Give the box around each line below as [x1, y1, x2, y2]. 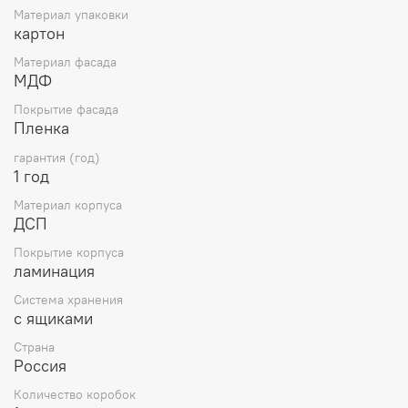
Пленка [14, 117, 69, 139]
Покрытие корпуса [14, 243, 124, 260]
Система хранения [14, 291, 123, 309]
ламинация [14, 260, 95, 281]
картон [14, 22, 65, 44]
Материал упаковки [14, 5, 128, 23]
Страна [14, 339, 55, 356]
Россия [14, 355, 66, 377]
